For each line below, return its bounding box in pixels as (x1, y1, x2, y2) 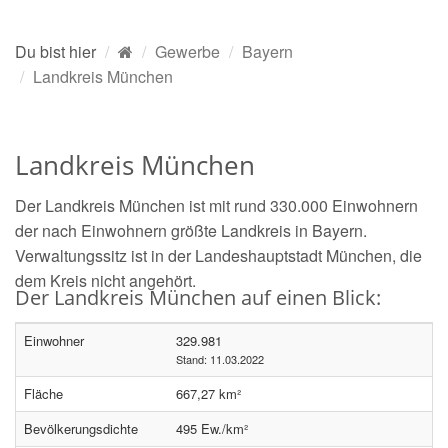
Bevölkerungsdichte (24, 419, 138, 438)
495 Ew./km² (176, 419, 248, 438)
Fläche (24, 384, 63, 403)
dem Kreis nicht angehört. (15, 269, 196, 292)
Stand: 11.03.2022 (176, 351, 264, 367)
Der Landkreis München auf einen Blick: (15, 284, 381, 311)
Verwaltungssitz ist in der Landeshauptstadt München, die (15, 244, 422, 267)
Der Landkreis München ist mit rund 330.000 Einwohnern (15, 194, 418, 217)
